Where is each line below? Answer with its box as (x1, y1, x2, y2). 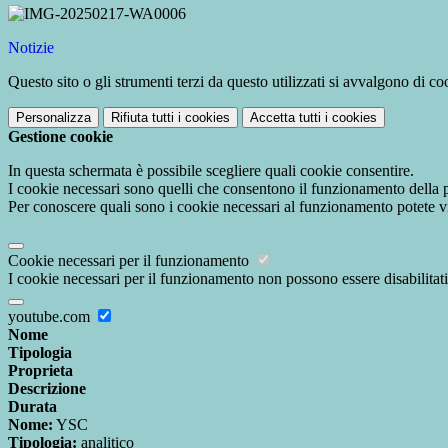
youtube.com (8, 308, 94, 326)
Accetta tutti (250, 110, 321, 126)
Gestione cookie (8, 128, 113, 146)
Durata (8, 398, 57, 416)
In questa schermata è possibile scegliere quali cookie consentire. (8, 162, 414, 180)
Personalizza (16, 110, 91, 126)
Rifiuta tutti (111, 110, 174, 126)
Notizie (8, 39, 54, 57)
